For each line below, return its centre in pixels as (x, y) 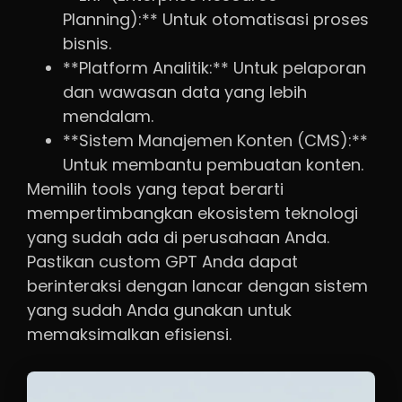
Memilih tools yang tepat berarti (155, 189)
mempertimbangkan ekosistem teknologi (192, 214)
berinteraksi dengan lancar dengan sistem (197, 286)
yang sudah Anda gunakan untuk (159, 310)
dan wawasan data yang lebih (185, 92)
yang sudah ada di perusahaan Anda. (178, 238)
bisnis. (87, 44)
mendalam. (108, 117)
